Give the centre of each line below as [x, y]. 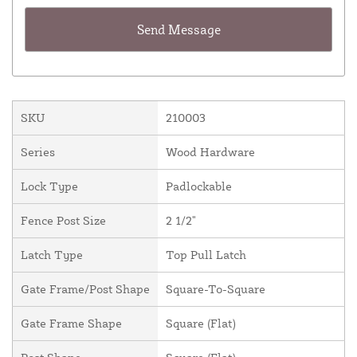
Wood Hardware [210, 151]
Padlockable [199, 186]
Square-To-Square [216, 288]
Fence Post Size [63, 220]
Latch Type [52, 254]
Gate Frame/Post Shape [85, 288]
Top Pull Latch [206, 254]
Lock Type [49, 186]
